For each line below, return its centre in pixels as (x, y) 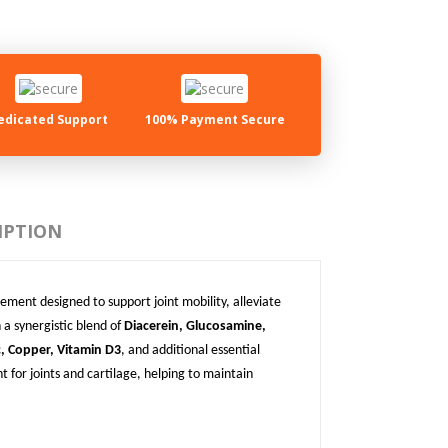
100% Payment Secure (214, 120)
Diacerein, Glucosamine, (195, 327)
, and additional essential (190, 351)
